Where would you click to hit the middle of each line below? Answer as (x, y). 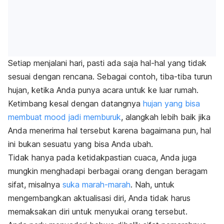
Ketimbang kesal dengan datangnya (75, 104)
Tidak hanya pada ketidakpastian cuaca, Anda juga (102, 158)
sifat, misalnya (35, 185)
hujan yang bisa (171, 104)
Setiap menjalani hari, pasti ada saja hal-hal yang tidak (107, 63)
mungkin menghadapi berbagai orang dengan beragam (108, 171)
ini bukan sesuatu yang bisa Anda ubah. (80, 144)
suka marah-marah (96, 185)
